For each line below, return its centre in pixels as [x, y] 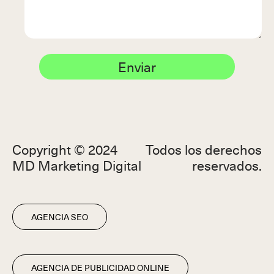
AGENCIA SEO [60, 217]
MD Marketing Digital [77, 165]
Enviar [137, 66]
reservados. [227, 165]
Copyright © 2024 [65, 149]
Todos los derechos [204, 149]
